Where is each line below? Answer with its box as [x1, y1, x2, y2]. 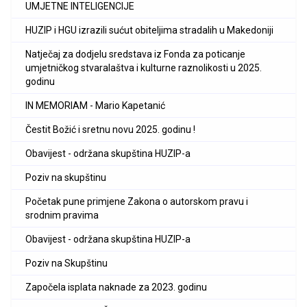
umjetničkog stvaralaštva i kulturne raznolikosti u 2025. [25, 62, 262, 74]
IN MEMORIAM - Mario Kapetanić [25, 100, 165, 112]
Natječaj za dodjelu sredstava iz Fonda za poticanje [25, 49, 245, 60]
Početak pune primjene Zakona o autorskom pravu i [25, 196, 248, 208]
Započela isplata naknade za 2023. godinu [25, 282, 207, 293]
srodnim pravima [25, 210, 99, 221]
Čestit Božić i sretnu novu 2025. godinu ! [25, 124, 195, 136]
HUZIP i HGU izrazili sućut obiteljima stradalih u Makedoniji [25, 25, 273, 36]
